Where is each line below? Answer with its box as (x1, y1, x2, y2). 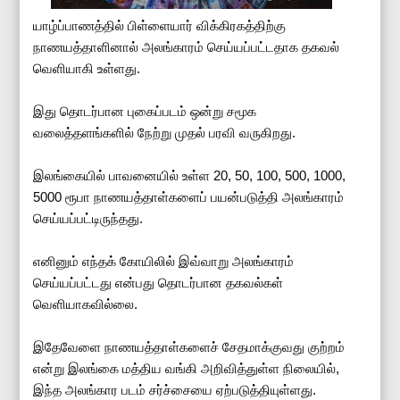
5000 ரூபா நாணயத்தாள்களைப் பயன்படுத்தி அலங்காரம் (33, 188, 345, 204)
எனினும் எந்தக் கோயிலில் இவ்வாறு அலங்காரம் (33, 253, 295, 269)
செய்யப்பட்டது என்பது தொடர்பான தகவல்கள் (33, 274, 284, 290)
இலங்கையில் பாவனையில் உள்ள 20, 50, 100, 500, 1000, (33, 167, 346, 183)
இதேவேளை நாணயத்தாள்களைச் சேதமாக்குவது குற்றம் (33, 338, 346, 354)
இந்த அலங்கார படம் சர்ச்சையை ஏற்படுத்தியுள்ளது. (33, 381, 317, 397)
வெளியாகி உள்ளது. (33, 60, 141, 76)
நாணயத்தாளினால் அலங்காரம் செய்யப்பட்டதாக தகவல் (33, 38, 340, 54)
